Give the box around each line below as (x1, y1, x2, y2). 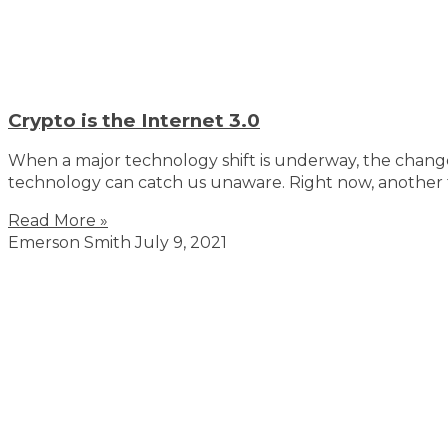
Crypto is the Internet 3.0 (8, 109, 260, 133)
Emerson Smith (8, 233, 135, 253)
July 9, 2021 (135, 233, 227, 253)
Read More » (8, 211, 108, 231)
